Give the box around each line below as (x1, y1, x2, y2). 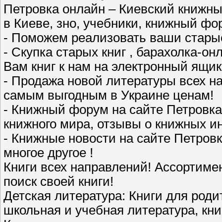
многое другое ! (3, 145, 93, 160)
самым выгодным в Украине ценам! (3, 88, 214, 102)
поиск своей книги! (3, 174, 113, 188)
